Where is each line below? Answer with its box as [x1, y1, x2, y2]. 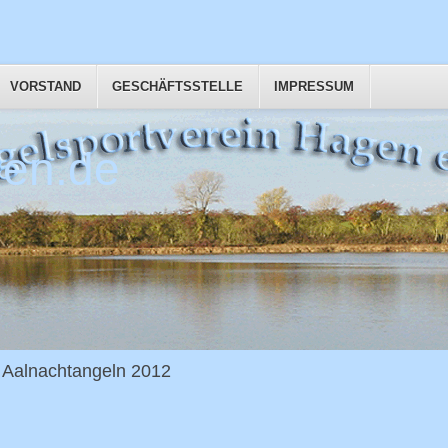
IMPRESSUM [274, 79, 354, 94]
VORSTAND [10, 79, 81, 94]
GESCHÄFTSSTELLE [112, 79, 243, 94]
